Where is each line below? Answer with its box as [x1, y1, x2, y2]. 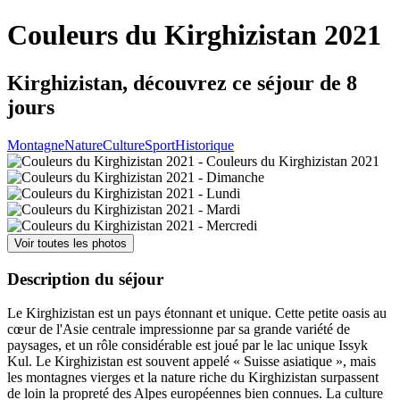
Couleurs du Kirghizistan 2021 [7, 19, 381, 52]
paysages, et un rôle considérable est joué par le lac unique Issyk [7, 337, 368, 354]
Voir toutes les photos [14, 236, 127, 250]
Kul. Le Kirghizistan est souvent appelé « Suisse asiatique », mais [7, 354, 376, 370]
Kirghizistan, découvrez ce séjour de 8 [7, 71, 357, 95]
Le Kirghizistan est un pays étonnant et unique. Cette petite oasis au [7, 305, 387, 321]
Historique [175, 137, 234, 153]
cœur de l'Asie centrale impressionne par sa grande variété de [7, 321, 350, 337]
